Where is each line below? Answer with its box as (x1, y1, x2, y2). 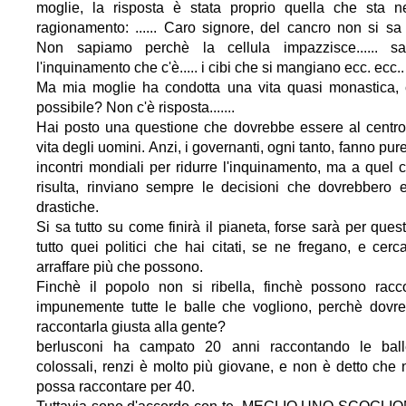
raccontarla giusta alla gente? (36, 318, 226, 334)
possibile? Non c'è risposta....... (36, 99, 235, 115)
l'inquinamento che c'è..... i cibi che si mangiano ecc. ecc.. (36, 59, 404, 75)
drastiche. (36, 198, 99, 215)
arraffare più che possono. (36, 258, 203, 275)
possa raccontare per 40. (36, 378, 195, 394)
